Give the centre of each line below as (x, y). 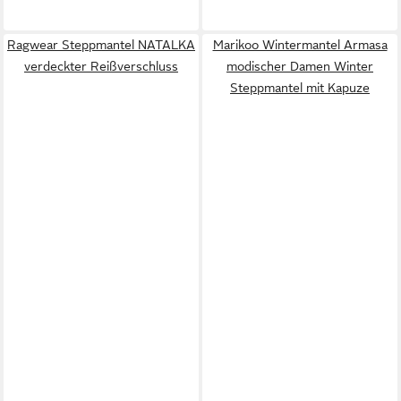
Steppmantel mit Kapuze (300, 87)
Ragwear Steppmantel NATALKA (101, 44)
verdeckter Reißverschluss (101, 66)
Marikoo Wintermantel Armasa (300, 44)
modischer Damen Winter (300, 66)
